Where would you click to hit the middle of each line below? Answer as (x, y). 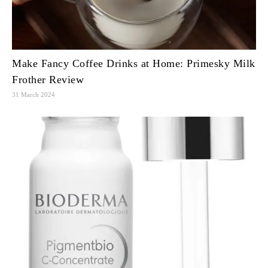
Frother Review (48, 79)
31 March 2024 (33, 94)
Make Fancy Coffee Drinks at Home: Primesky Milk (134, 63)
